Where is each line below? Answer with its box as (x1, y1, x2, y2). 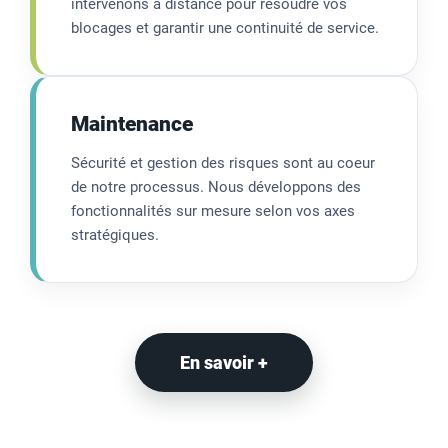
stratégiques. (71, 225, 159, 244)
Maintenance (71, 111, 193, 136)
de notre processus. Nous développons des (71, 177, 361, 196)
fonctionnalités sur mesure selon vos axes (71, 201, 355, 220)
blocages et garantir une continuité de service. (71, 18, 379, 37)
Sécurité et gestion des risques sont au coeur (71, 153, 375, 172)
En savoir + (180, 351, 268, 373)
